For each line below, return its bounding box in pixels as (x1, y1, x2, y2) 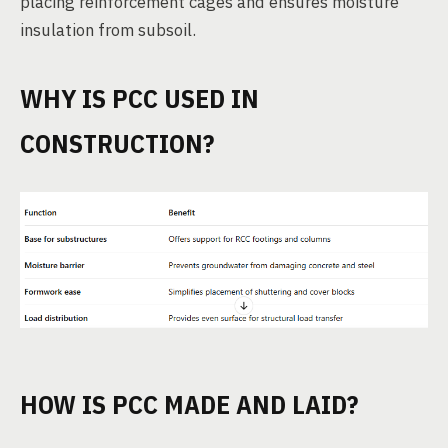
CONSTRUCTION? (20, 126, 214, 160)
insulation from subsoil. (20, 19, 196, 41)
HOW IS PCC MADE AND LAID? (20, 386, 358, 421)
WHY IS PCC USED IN (20, 81, 259, 115)
